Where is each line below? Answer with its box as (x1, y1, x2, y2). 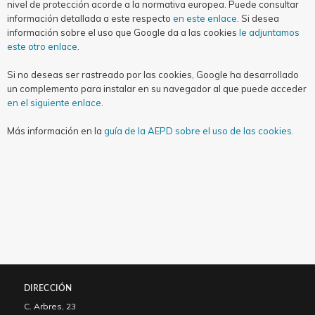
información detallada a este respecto (7, 13, 173, 24)
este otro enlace (7, 41, 77, 52)
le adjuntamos (239, 27, 300, 38)
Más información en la (7, 125, 104, 136)
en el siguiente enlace (7, 97, 101, 108)
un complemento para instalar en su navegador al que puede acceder (7, 83, 307, 94)
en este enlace (173, 13, 237, 24)
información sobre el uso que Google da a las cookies (7, 27, 239, 38)
